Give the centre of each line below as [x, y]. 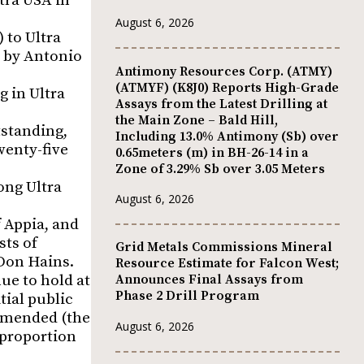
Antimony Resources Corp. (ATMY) [224, 71]
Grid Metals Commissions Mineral [224, 247]
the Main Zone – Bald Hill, [197, 120]
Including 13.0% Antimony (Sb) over [227, 136]
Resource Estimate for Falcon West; [227, 264]
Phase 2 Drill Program [187, 296]
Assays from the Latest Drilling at [221, 104]
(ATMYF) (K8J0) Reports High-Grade [227, 87]
